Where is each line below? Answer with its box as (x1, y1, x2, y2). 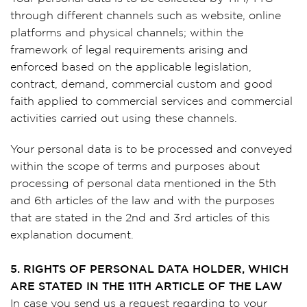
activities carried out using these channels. (10, 114, 237, 124)
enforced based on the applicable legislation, (10, 62, 251, 73)
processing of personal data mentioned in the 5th (10, 179, 276, 189)
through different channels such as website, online (10, 11, 281, 21)
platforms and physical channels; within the (10, 28, 243, 38)
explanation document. (10, 230, 134, 241)
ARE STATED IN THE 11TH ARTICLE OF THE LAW (10, 282, 282, 292)
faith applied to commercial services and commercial (10, 97, 293, 107)
